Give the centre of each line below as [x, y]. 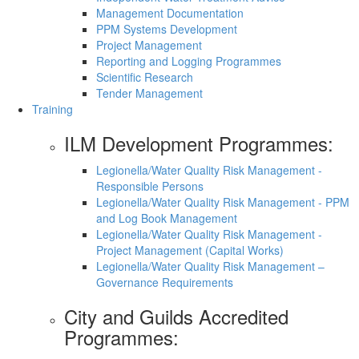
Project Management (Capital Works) [190, 250]
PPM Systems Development [167, 29]
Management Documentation [170, 13]
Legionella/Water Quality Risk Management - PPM [223, 202]
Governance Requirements [165, 282]
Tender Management [149, 93]
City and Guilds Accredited [176, 317]
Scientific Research [145, 77]
